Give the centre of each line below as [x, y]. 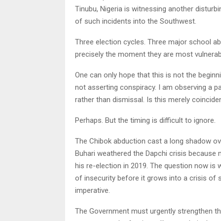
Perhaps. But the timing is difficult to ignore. [145, 120]
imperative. [92, 190]
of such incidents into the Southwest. [136, 21]
